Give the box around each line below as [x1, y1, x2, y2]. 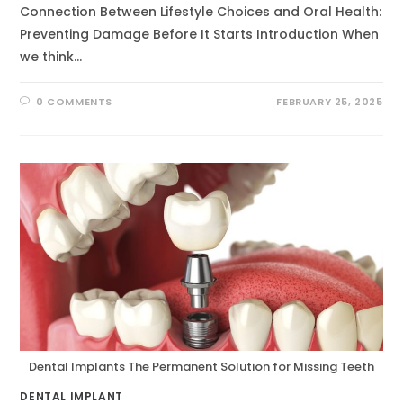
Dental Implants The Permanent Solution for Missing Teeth [29, 358, 374, 375]
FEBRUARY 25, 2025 [276, 94, 383, 110]
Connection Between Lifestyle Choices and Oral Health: [20, 3, 382, 22]
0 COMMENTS [36, 94, 113, 110]
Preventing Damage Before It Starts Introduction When [20, 25, 380, 44]
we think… [20, 48, 83, 67]
